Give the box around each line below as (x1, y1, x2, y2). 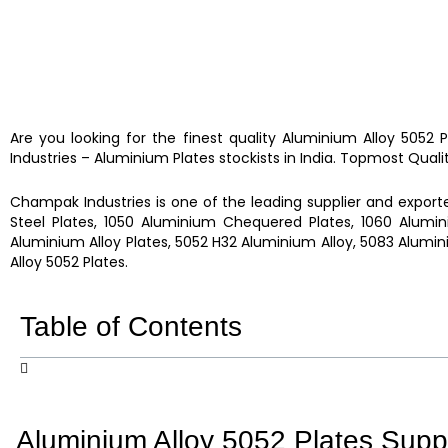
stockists (219, 147, 280, 168)
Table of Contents (20, 310, 242, 342)
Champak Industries (10, 192, 156, 212)
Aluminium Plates (94, 147, 219, 168)
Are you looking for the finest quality (10, 127, 282, 148)
